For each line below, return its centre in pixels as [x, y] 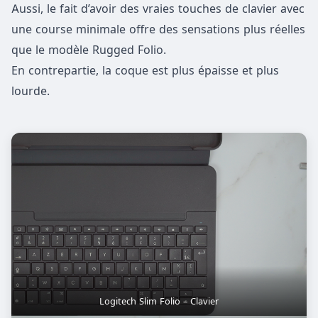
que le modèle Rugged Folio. [89, 49]
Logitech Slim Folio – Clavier [159, 302]
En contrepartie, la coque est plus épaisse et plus [145, 70]
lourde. [31, 91]
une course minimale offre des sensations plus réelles [158, 29]
